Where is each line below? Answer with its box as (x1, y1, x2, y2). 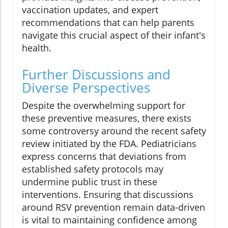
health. (22, 42, 51, 54)
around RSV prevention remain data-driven (22, 201, 205, 214)
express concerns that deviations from (22, 150, 186, 163)
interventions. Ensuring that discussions (22, 188, 193, 201)
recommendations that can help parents (22, 16, 194, 29)
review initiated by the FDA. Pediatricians (22, 137, 196, 150)
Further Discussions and (22, 65, 170, 84)
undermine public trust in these (22, 176, 157, 188)
